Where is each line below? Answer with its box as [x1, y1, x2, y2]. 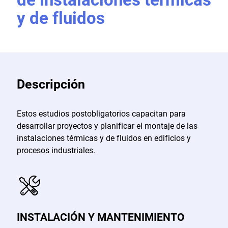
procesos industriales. [16, 145, 95, 155]
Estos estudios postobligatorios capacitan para [16, 108, 186, 119]
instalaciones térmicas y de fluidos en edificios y [16, 133, 191, 143]
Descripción [16, 77, 85, 92]
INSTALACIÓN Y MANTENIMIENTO [16, 210, 185, 223]
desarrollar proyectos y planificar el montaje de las [16, 121, 197, 131]
